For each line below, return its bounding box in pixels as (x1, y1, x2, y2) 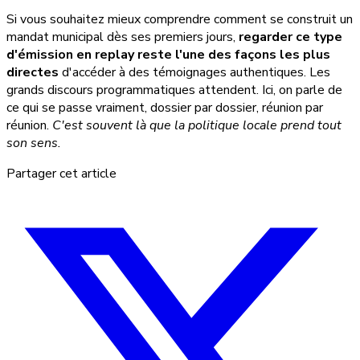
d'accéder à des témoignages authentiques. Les (59, 63, 330, 82)
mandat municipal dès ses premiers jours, (6, 28, 239, 47)
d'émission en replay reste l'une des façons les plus (6, 46, 330, 64)
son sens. (6, 134, 61, 153)
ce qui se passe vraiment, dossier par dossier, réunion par (6, 99, 323, 117)
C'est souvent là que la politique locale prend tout (52, 117, 342, 135)
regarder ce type (239, 28, 342, 47)
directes (6, 63, 59, 82)
